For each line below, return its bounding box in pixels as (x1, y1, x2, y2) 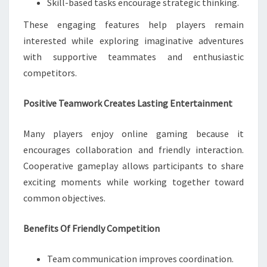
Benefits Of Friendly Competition (23, 222, 160, 234)
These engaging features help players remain (23, 18, 244, 30)
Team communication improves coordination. (47, 253, 234, 265)
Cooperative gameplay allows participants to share (23, 160, 244, 172)
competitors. (23, 67, 77, 79)
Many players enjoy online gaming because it (23, 128, 244, 139)
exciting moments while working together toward (23, 176, 244, 188)
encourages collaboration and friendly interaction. (23, 144, 244, 156)
